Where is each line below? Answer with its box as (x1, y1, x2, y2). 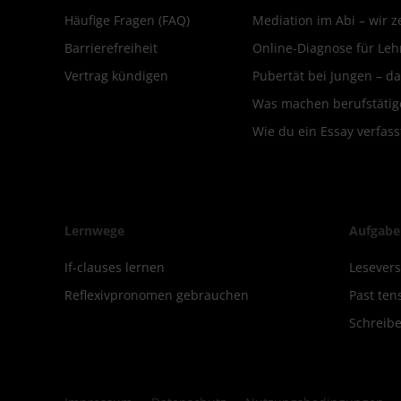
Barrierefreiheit (64, 38, 158, 56)
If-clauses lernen (64, 258, 165, 276)
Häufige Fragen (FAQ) (64, 11, 190, 29)
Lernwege (64, 221, 124, 239)
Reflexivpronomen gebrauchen (64, 286, 249, 303)
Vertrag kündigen (64, 66, 168, 84)
